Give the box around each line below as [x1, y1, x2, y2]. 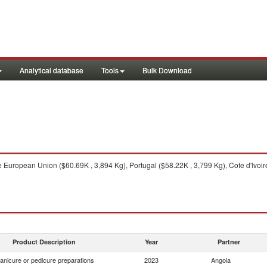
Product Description [13, 237, 76, 246]
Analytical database [20, 65, 83, 75]
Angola [211, 255, 231, 265]
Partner [218, 237, 240, 246]
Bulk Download [142, 65, 192, 75]
